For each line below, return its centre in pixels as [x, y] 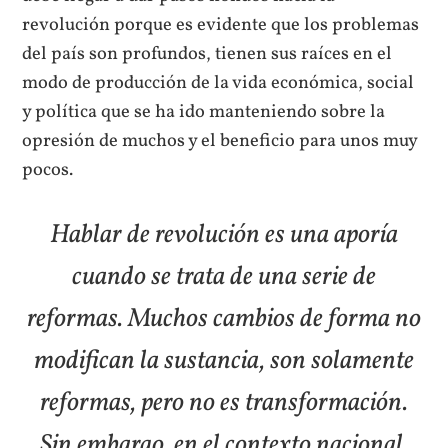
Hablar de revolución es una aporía [224, 235]
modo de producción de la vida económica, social [218, 82]
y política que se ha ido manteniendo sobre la [204, 111]
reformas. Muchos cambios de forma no [224, 319]
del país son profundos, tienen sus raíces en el [207, 53]
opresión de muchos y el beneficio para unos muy [220, 140]
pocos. [48, 169]
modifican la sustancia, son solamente [224, 361]
